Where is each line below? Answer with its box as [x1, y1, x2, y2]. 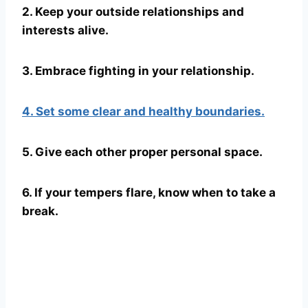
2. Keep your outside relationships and [22, 4, 244, 19]
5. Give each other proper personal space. [22, 144, 263, 159]
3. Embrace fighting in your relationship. [22, 63, 254, 78]
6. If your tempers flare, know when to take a [22, 185, 276, 199]
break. [22, 203, 58, 218]
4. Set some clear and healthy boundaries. [22, 104, 265, 118]
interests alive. [22, 23, 109, 37]
